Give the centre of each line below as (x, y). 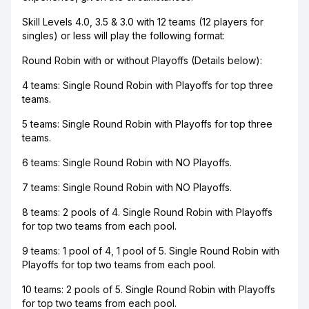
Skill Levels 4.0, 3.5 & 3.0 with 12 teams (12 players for (143, 22)
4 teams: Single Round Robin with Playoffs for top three (148, 85)
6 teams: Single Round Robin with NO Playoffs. (127, 162)
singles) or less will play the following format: (123, 36)
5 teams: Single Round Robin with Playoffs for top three (147, 124)
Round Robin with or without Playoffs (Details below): (142, 60)
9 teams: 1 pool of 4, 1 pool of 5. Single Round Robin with (151, 251)
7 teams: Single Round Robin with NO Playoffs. (127, 187)
